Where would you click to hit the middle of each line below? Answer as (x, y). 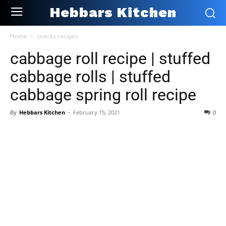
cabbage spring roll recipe (103, 95)
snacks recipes (58, 36)
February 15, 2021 (97, 112)
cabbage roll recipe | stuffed (110, 58)
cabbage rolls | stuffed (90, 76)
